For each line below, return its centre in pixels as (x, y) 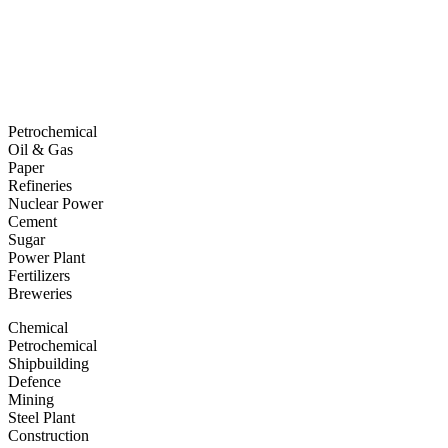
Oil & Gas (40, 149)
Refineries (40, 185)
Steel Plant (41, 417)
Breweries (40, 293)
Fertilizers (39, 275)
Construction (48, 435)
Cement (32, 221)
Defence (34, 381)
